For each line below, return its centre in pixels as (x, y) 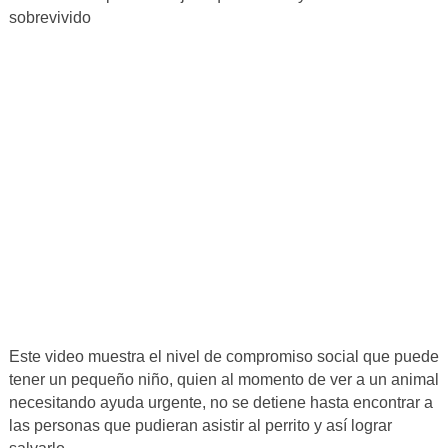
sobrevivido (49, 18)
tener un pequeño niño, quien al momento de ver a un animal (223, 380)
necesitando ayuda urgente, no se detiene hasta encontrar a (220, 403)
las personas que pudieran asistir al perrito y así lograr (200, 426)
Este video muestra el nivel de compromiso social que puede (223, 357)
